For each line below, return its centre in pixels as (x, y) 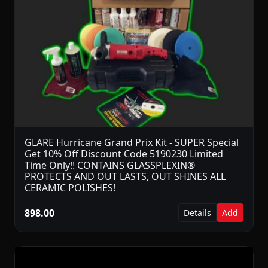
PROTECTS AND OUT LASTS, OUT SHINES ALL (125, 177)
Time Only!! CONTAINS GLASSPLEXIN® (110, 165)
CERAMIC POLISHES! (70, 188)
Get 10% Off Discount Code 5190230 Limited (124, 154)
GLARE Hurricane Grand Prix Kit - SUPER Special (132, 143)
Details (197, 213)
